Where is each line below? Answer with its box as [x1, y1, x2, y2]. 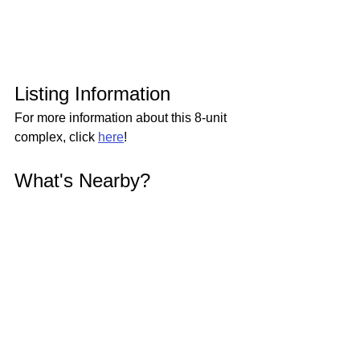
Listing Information [14, 82, 170, 104]
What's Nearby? [14, 169, 150, 191]
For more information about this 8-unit [14, 110, 230, 125]
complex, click [14, 129, 98, 144]
